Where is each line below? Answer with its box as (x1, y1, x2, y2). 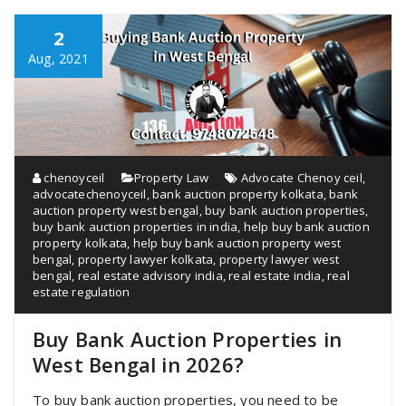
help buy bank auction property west (132, 234, 342, 251)
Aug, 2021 (28, 49, 89, 67)
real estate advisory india (77, 266, 223, 284)
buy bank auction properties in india (33, 217, 238, 235)
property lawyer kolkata (77, 250, 214, 267)
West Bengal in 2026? (33, 350, 244, 378)
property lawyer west (218, 250, 340, 267)
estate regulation (33, 283, 130, 300)
